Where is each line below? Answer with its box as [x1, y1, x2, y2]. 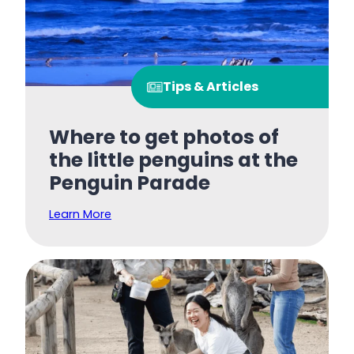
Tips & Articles [163, 77, 258, 96]
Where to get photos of [49, 122, 279, 151]
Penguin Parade [49, 168, 210, 197]
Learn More [49, 205, 111, 222]
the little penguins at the [49, 145, 298, 174]
